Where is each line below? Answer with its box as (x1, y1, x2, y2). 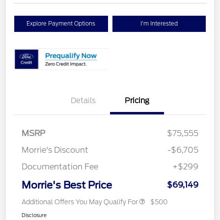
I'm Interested (140, 20, 178, 27)
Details (70, 96, 96, 105)
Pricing (125, 96, 149, 105)
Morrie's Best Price (22, 179, 112, 191)
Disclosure (22, 212, 47, 218)
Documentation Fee (22, 162, 98, 171)
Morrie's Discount (22, 145, 88, 155)
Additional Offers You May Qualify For (22, 198, 138, 206)
